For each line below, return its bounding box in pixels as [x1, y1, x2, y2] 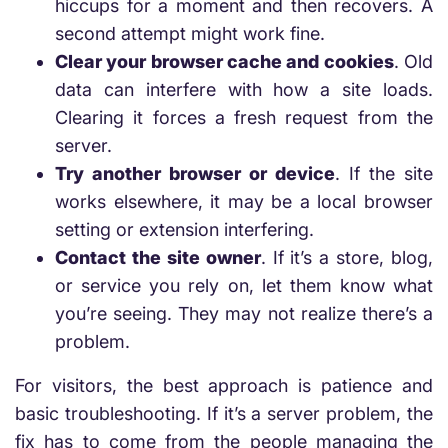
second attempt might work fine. [55, 23, 325, 44]
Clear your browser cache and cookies [55, 51, 394, 72]
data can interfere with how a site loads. [55, 79, 433, 100]
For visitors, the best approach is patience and [15, 375, 433, 396]
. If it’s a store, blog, [260, 247, 433, 268]
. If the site [335, 163, 433, 184]
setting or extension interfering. [55, 219, 314, 240]
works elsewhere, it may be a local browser [55, 191, 433, 212]
